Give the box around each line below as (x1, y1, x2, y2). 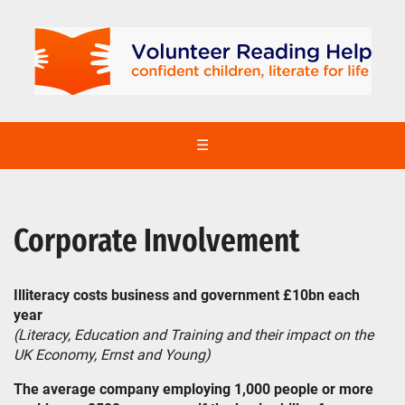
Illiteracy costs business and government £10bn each (14, 287, 360, 304)
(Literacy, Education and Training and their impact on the (14, 326, 373, 344)
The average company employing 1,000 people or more (14, 381, 373, 398)
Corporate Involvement (14, 221, 300, 260)
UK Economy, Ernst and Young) (14, 346, 211, 363)
